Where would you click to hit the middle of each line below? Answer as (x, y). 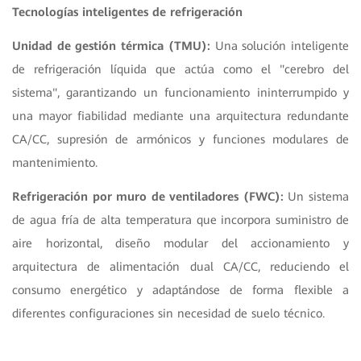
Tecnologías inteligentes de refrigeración (127, 12)
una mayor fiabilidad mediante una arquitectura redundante (180, 116)
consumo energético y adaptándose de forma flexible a (180, 290)
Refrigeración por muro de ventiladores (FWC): (150, 196)
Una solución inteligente (282, 46)
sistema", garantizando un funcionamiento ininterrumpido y (180, 92)
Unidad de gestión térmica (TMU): (114, 46)
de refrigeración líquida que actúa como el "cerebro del (180, 69)
